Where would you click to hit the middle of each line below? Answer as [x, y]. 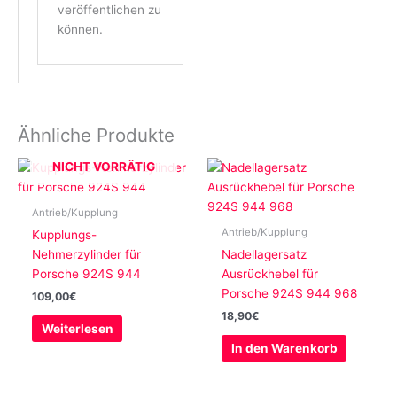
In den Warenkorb [284, 348]
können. [81, 29]
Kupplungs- [65, 234]
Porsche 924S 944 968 [290, 293]
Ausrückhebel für [270, 273]
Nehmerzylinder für [87, 254]
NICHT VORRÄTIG [104, 166]
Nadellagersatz [265, 254]
